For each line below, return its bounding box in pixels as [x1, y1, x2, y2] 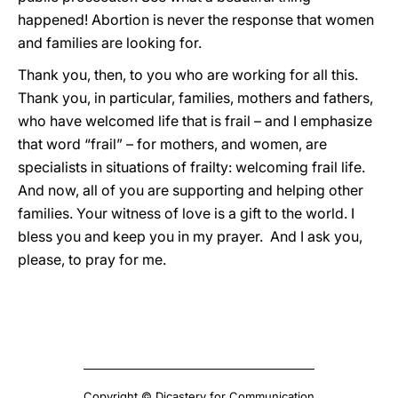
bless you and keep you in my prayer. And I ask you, [18, 227, 362, 245]
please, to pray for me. [18, 251, 166, 268]
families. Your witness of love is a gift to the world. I [18, 204, 354, 222]
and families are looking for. [18, 34, 202, 52]
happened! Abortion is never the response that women [18, 11, 374, 28]
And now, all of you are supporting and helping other [18, 181, 363, 199]
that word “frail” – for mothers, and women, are [18, 135, 327, 153]
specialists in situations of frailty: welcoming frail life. [18, 158, 365, 176]
